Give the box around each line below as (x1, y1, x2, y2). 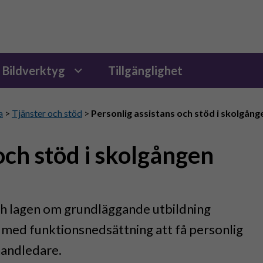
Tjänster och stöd (12, 107, 82, 119)
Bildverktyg (2, 63, 65, 77)
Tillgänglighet (107, 63, 183, 77)
